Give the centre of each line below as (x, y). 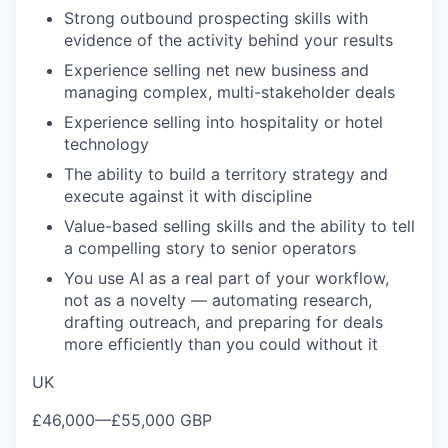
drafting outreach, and (151, 322)
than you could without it (283, 344)
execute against (126, 196)
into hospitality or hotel (294, 122)
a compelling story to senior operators (210, 248)
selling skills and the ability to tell (289, 226)
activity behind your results (290, 40)
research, (337, 300)
